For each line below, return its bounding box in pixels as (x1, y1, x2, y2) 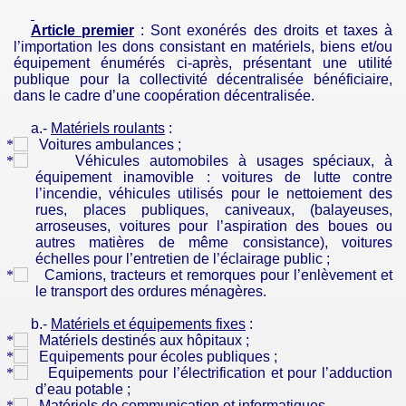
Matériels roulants (50, 121, 165, 136)
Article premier (30, 23, 135, 38)
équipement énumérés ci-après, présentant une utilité (14, 55, 392, 71)
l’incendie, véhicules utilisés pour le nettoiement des (35, 186, 392, 201)
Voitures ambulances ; (39, 137, 181, 152)
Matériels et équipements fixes (50, 316, 246, 332)
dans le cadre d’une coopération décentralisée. (14, 88, 314, 103)
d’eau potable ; (35, 382, 130, 397)
